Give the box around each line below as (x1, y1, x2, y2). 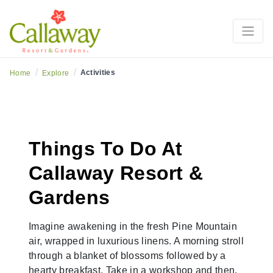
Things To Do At (29, 138, 183, 160)
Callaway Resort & (29, 162, 204, 185)
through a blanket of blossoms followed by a (29, 250, 226, 261)
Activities (80, 68, 116, 77)
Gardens (29, 186, 110, 209)
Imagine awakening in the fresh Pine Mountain (29, 221, 238, 232)
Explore (41, 69, 69, 78)
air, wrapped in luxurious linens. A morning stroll (29, 236, 244, 247)
